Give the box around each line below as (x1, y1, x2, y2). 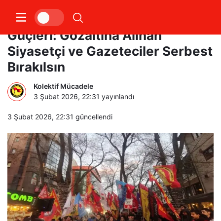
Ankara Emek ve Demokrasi (7, 12, 180, 27)
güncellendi (74, 112, 112, 121)
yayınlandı (100, 92, 134, 101)
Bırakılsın (7, 59, 65, 74)
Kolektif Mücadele (34, 82, 93, 90)
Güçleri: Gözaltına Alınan (7, 28, 162, 43)
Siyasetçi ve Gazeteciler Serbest (7, 43, 213, 59)
